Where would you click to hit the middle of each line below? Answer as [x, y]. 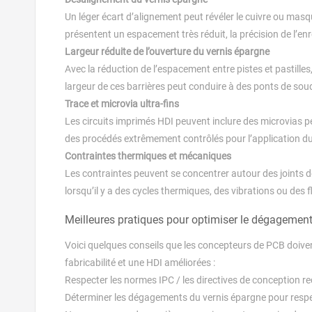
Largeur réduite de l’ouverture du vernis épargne [167, 51]
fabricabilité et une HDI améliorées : [140, 262]
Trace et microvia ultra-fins [122, 103]
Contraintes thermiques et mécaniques [148, 156]
